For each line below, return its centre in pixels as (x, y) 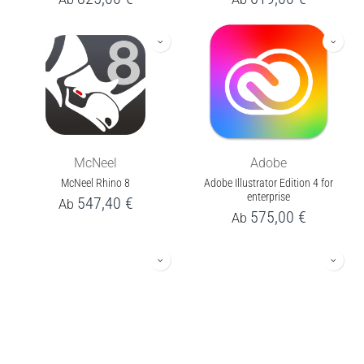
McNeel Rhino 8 (95, 184)
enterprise (269, 197)
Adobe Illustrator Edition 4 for (269, 184)
